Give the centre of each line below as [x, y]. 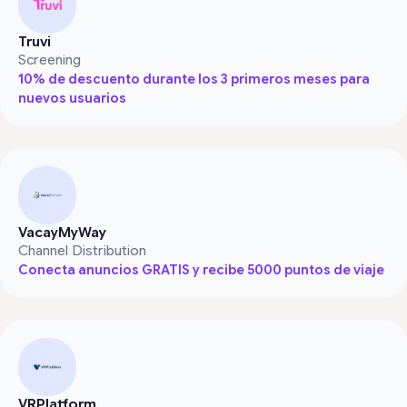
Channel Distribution [82, 250]
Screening [50, 60]
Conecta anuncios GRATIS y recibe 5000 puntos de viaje [201, 269]
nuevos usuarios [72, 98]
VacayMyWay [62, 232]
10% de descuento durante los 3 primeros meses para [194, 79]
